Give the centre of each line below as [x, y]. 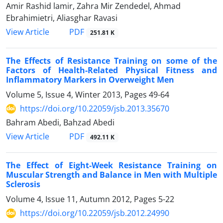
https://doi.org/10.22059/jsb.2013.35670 [95, 109]
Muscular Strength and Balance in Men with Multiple [111, 175]
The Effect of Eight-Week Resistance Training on [111, 166]
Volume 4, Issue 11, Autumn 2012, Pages [82, 199]
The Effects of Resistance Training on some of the [111, 61]
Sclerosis [23, 184]
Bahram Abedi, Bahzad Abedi [60, 123]
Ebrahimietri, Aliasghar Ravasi [62, 18]
